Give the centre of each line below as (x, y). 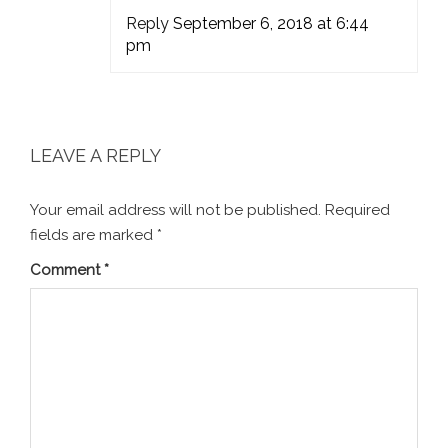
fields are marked (93, 234)
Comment (67, 269)
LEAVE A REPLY (95, 155)
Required (357, 209)
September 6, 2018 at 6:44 (271, 23)
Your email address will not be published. (175, 209)
